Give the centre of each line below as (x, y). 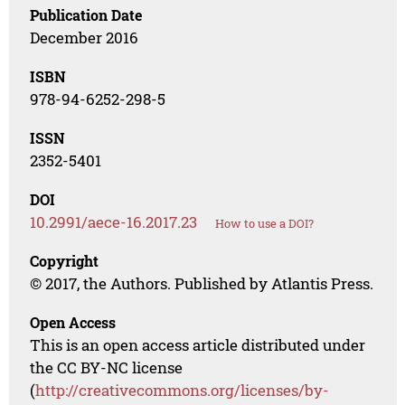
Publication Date (86, 15)
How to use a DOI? (265, 224)
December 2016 (85, 38)
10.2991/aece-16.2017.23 (114, 222)
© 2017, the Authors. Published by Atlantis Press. (202, 284)
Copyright (65, 261)
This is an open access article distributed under (198, 345)
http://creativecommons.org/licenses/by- (183, 391)
